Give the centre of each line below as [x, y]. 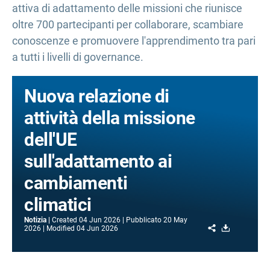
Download [250, 227]
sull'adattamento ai [98, 161]
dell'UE [51, 140]
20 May [175, 220]
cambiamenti [76, 183]
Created [64, 220]
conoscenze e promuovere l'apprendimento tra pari [134, 41]
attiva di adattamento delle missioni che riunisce [127, 8]
